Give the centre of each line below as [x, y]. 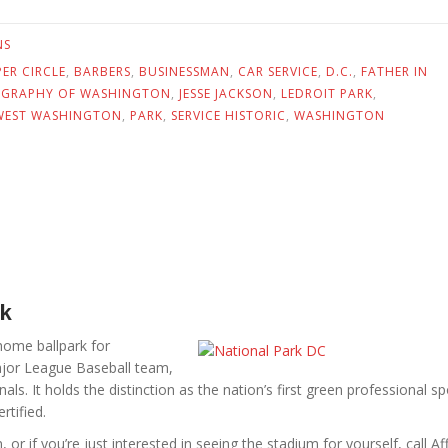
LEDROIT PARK [327, 93]
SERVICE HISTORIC [228, 115]
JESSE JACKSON [226, 93]
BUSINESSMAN [184, 71]
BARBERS [102, 71]
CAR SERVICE [278, 71]
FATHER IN [394, 71]
